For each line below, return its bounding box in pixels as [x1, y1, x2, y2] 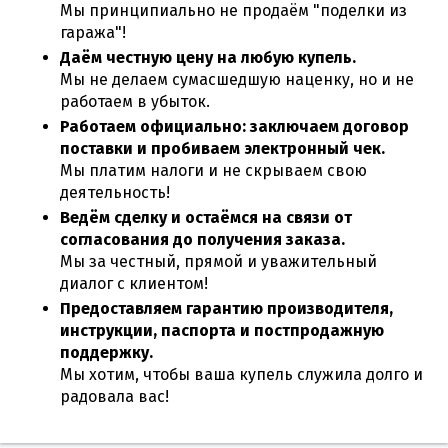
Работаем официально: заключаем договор [60, 117, 409, 136]
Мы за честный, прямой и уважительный [60, 252, 377, 271]
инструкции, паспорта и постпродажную [60, 321, 384, 340]
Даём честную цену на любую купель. [60, 48, 356, 67]
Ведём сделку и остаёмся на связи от [60, 208, 352, 227]
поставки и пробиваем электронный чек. [60, 139, 385, 158]
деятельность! [60, 183, 170, 202]
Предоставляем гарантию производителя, [60, 299, 393, 318]
